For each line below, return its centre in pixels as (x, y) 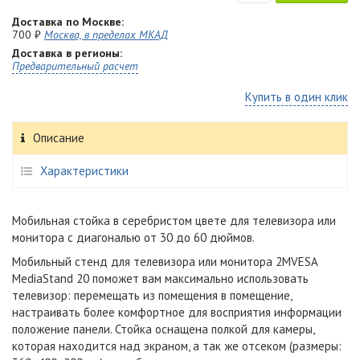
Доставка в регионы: (67, 53)
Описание (59, 138)
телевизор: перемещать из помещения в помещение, (152, 295)
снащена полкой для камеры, (238, 329)
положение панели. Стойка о (87, 329)
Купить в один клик (297, 97)
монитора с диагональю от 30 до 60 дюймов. (133, 237)
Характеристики (84, 171)
